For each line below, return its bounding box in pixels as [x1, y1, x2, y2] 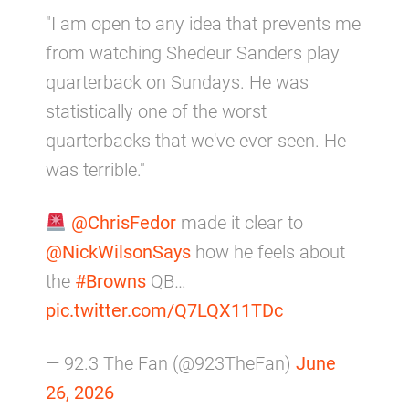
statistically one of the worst [46, 100, 267, 123]
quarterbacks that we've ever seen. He [46, 130, 346, 152]
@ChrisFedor [70, 212, 176, 235]
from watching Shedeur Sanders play [46, 42, 340, 65]
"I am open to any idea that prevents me [46, 13, 361, 36]
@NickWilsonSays [46, 241, 191, 264]
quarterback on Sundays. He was [46, 71, 309, 94]
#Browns [75, 270, 146, 293]
